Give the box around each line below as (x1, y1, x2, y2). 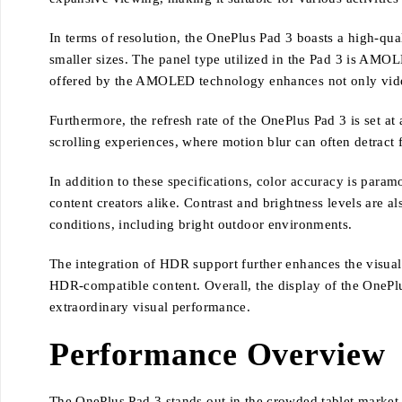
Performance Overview (48, 336, 386, 373)
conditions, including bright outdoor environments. (48, 217, 353, 232)
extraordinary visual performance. (48, 300, 251, 315)
